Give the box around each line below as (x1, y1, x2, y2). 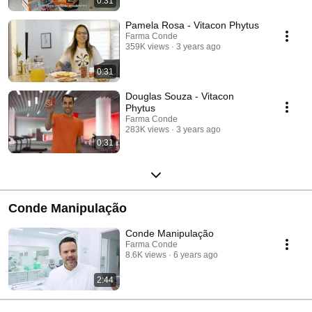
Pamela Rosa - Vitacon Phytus (125, 19, 259, 31)
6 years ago (173, 250, 218, 260)
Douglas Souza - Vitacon (125, 91, 234, 102)
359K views (125, 42, 169, 52)
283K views (125, 125, 169, 135)
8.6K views (125, 250, 166, 260)
